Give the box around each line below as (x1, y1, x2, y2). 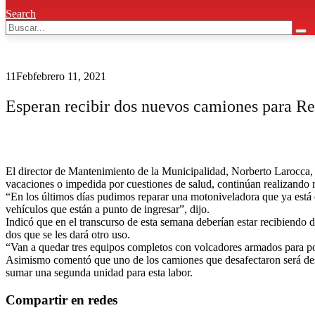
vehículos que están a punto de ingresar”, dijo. (6, 203, 210, 216)
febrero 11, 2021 (33, 70, 106, 83)
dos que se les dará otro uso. (6, 229, 130, 241)
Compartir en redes (6, 292, 117, 307)
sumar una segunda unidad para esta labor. (6, 266, 193, 279)
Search (6, 8, 36, 20)
